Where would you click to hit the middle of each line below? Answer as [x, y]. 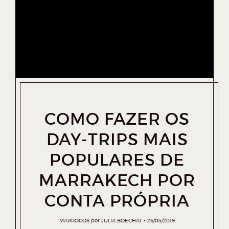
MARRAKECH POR [117, 180]
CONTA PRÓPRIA [117, 201]
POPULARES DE [117, 160]
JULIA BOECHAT [122, 220]
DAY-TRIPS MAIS [117, 140]
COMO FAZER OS [117, 119]
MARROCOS [74, 220]
